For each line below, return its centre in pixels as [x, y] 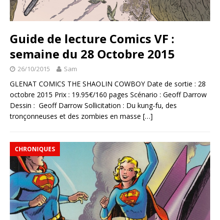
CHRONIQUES [35, 149]
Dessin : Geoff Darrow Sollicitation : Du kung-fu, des [93, 106]
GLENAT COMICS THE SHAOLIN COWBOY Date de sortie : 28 [108, 84]
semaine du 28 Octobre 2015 [92, 54]
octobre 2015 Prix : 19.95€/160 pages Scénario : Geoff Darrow [108, 95]
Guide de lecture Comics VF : [92, 39]
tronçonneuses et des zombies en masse [76, 116]
